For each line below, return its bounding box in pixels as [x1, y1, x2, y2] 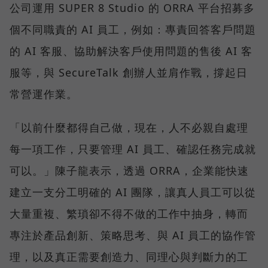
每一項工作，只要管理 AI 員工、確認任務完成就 [10, 141, 256, 156]
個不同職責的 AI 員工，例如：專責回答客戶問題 [10, 22, 256, 36]
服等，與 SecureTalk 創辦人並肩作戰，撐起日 [10, 65, 248, 80]
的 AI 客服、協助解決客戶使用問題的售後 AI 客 [10, 43, 252, 58]
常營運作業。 [10, 86, 78, 101]
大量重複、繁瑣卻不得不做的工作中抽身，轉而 [10, 206, 248, 221]
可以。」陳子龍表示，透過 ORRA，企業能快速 [10, 163, 249, 178]
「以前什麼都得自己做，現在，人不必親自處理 [10, 120, 248, 135]
